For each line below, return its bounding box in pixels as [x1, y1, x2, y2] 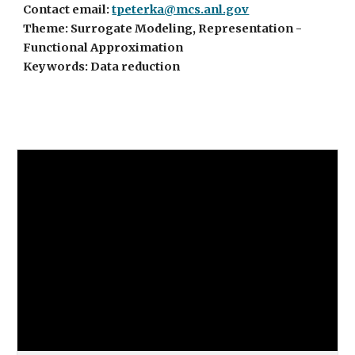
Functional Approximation [23, 40, 184, 55]
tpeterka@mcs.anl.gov [112, 2, 250, 17]
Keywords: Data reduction [23, 59, 181, 74]
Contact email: [23, 2, 113, 17]
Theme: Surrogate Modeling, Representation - [23, 21, 303, 36]
